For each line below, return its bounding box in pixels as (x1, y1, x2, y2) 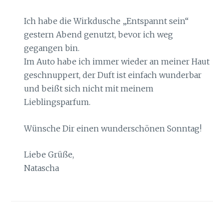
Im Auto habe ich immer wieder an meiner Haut (23, 56, 209, 67)
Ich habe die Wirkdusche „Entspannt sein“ (23, 16, 188, 26)
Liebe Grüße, (23, 149, 74, 160)
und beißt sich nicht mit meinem (23, 83, 153, 94)
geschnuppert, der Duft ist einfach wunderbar (23, 70, 201, 80)
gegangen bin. (23, 43, 79, 53)
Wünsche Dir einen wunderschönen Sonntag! (23, 123, 201, 133)
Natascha (23, 163, 59, 173)
